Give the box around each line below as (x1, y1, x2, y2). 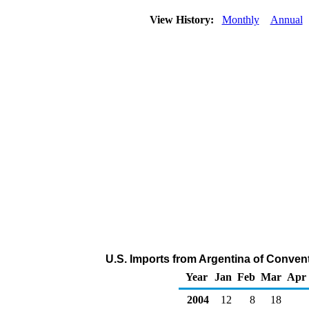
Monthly (221, 14, 259, 26)
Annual (270, 14, 303, 26)
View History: (146, 14, 219, 26)
